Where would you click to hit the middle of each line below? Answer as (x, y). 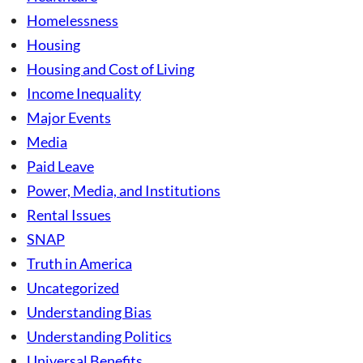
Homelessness (73, 20)
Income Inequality (84, 93)
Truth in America (79, 263)
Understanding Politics (99, 336)
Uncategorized (73, 287)
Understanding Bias (89, 312)
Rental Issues (69, 214)
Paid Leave (60, 166)
